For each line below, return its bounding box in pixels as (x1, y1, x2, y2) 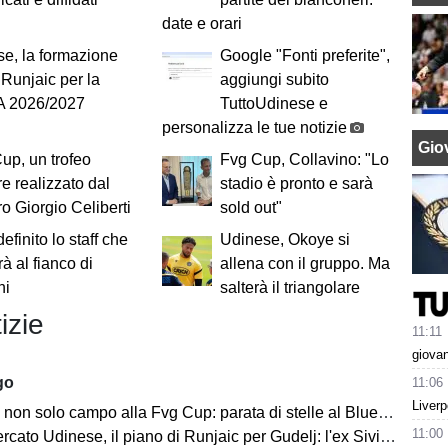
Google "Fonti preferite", (219, 47, 390, 65)
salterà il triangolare (219, 279, 360, 297)
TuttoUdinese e (219, 95, 328, 113)
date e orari (161, 15, 242, 33)
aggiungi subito (219, 71, 329, 89)
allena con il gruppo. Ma (219, 255, 390, 273)
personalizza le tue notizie (161, 119, 347, 137)
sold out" (219, 199, 282, 217)
